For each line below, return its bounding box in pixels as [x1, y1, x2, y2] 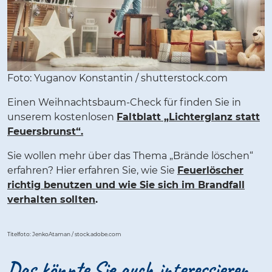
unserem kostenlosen [7, 111, 117, 123]
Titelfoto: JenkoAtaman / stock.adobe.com [7, 230, 121, 237]
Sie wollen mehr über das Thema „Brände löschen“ [7, 150, 253, 162]
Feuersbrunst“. [7, 126, 83, 138]
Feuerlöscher [177, 165, 243, 177]
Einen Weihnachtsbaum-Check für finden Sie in [7, 97, 241, 109]
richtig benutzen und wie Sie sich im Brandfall [7, 179, 245, 191]
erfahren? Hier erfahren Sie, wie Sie [7, 165, 177, 177]
